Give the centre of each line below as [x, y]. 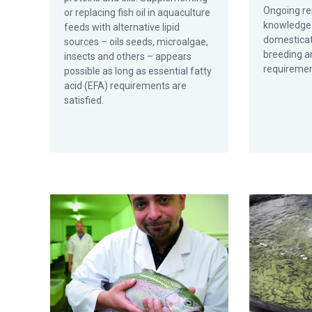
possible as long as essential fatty [138, 71]
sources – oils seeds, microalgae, [136, 42]
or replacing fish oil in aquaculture [137, 13]
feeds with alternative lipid [122, 27]
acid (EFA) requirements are [125, 86]
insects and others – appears [128, 56]
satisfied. [84, 100]
